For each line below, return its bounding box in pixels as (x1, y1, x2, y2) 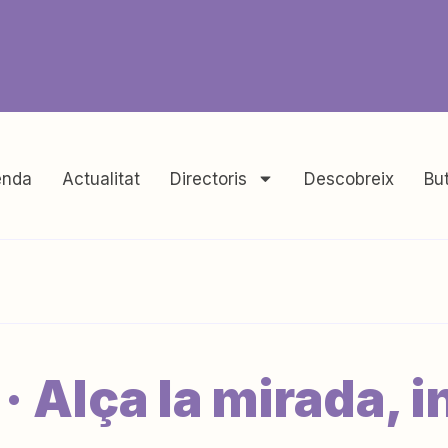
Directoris (169, 168, 247, 189)
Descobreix (303, 168, 394, 189)
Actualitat (61, 168, 140, 189)
